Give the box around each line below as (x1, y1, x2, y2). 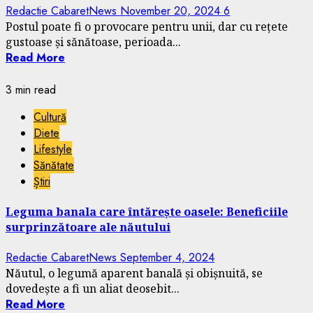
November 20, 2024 (120, 2, 224, 19)
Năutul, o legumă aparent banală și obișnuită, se (6, 265, 263, 282)
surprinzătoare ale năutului (6, 219, 170, 235)
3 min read (6, 81, 56, 98)
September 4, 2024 (120, 249, 214, 266)
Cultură (34, 108, 66, 125)
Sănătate (34, 156, 74, 173)
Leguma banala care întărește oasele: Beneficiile (6, 204, 288, 220)
